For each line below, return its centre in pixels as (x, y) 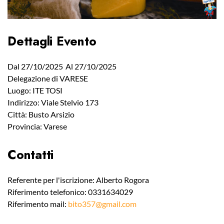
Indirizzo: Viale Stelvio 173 (53, 102)
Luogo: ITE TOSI (35, 90)
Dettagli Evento (52, 41)
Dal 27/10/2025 (35, 66)
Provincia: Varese (37, 126)
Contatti (30, 155)
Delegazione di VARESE (48, 78)
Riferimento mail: (38, 204)
